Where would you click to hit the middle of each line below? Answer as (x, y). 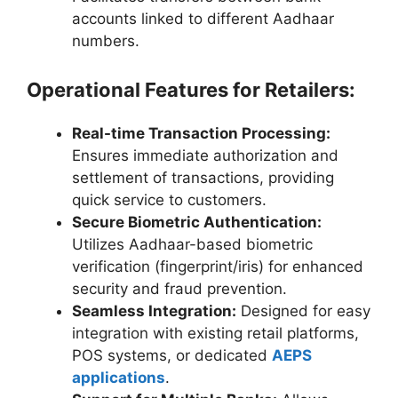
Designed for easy (303, 310)
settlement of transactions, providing (203, 177)
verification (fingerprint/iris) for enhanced (218, 266)
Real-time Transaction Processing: (201, 133)
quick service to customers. (169, 199)
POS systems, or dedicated (172, 355)
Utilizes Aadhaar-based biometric (192, 244)
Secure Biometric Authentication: (197, 222)
